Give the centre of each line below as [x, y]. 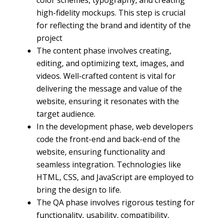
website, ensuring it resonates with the [108, 101]
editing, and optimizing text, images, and [110, 63]
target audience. [66, 114]
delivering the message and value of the [109, 89]
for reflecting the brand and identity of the [113, 25]
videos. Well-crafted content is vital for [106, 76]
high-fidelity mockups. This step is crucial [111, 13]
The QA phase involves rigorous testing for [115, 202]
